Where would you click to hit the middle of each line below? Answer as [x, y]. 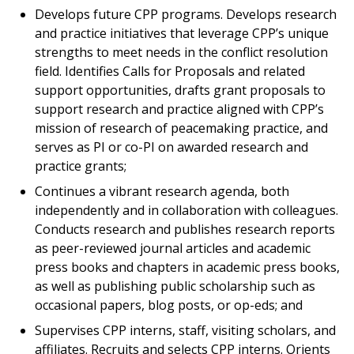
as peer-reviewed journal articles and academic [173, 249]
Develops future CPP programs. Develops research [186, 15]
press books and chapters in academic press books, [187, 267]
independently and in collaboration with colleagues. [186, 211]
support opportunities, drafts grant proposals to [180, 90]
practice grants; [81, 166]
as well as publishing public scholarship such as [175, 286]
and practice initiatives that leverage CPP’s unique [182, 34]
